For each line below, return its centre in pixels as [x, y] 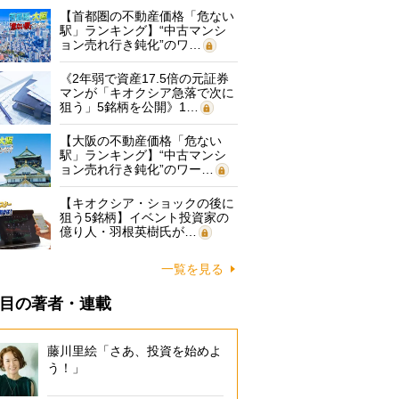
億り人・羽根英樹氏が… [128, 232]
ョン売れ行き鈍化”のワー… [137, 169]
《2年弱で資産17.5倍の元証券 [144, 78]
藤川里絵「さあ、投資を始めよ [134, 351]
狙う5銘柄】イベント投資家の [144, 217]
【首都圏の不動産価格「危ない [147, 16]
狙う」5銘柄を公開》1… [129, 107]
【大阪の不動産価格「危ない [141, 141]
